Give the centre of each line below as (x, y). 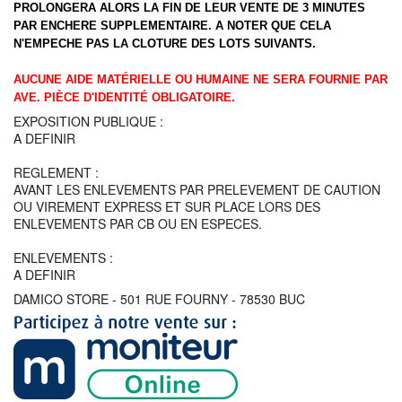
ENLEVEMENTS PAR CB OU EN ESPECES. (138, 223)
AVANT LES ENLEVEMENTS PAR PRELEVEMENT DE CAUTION (197, 189)
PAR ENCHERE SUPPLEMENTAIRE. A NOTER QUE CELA (172, 26)
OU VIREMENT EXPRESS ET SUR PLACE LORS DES (167, 206)
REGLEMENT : (56, 172)
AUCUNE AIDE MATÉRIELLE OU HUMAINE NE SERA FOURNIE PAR (201, 79)
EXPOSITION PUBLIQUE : (88, 121)
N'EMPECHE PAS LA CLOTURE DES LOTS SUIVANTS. (165, 44)
